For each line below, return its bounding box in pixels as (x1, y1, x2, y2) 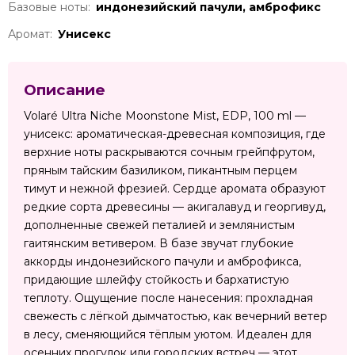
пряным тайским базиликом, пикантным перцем (24, 163, 297, 178)
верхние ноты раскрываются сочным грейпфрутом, (24, 145, 315, 160)
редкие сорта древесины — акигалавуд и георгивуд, (24, 200, 326, 215)
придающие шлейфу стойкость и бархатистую (24, 273, 289, 288)
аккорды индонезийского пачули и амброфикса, (24, 254, 301, 269)
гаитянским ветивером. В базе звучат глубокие (24, 236, 294, 251)
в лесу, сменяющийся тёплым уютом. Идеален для (24, 327, 311, 342)
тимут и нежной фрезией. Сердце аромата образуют (24, 181, 326, 197)
